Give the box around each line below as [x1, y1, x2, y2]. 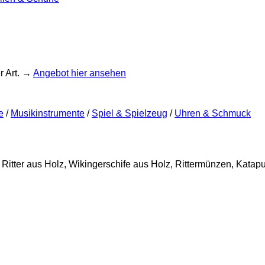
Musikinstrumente [11, 108, 85, 119]
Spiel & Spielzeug [92, 108, 167, 119]
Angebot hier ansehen [33, 68, 126, 79]
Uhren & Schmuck [174, 108, 251, 119]
